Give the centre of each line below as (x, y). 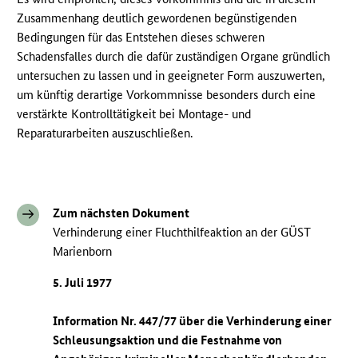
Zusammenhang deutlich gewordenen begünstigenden (157, 18)
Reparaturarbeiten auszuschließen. (105, 133)
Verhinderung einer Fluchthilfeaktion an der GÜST (182, 233)
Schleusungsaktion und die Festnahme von (168, 340)
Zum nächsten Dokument (121, 213)
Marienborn (83, 252)
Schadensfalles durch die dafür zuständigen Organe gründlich (174, 57)
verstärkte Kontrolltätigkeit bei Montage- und (134, 114)
